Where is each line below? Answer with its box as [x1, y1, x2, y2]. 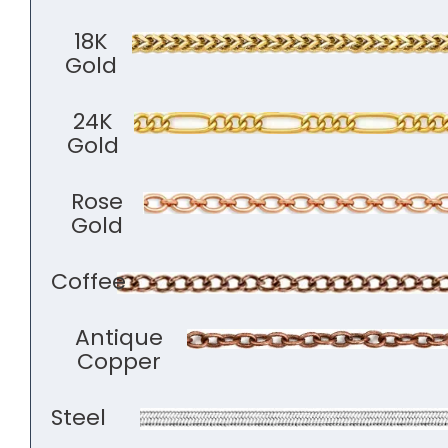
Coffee [51, 266, 126, 298]
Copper [76, 346, 161, 378]
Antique [74, 322, 163, 354]
